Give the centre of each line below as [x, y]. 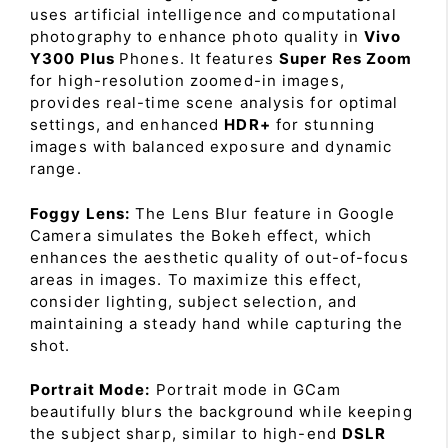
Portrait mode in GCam [245, 389]
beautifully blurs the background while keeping [221, 411]
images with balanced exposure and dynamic [211, 146]
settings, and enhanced [127, 124]
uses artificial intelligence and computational [213, 14]
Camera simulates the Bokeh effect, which [201, 235]
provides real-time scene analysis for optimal [214, 102]
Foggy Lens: [80, 213]
